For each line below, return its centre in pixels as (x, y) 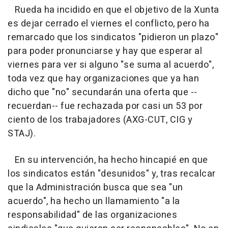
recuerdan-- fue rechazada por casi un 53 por (105, 106)
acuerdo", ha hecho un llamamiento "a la (94, 201)
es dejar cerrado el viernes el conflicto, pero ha (109, 24)
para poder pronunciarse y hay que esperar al (105, 51)
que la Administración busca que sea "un (95, 188)
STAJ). (22, 134)
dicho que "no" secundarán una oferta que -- (103, 92)
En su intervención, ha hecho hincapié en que (108, 160)
